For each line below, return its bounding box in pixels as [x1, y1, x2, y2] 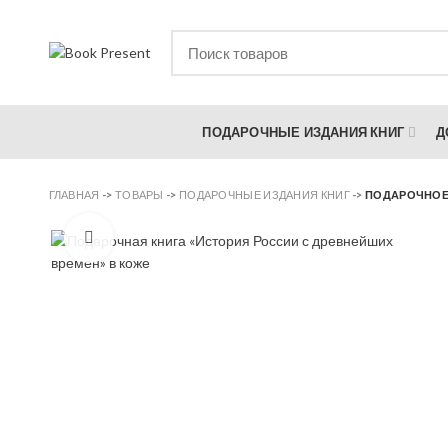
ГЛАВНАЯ [48, 188, 100, 201]
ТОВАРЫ [114, 188, 164, 201]
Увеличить [113, 230, 183, 246]
